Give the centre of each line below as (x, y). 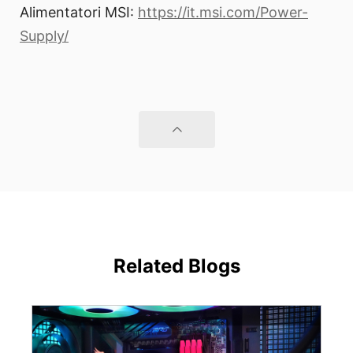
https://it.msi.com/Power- (223, 13)
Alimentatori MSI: (79, 13)
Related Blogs (176, 266)
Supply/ (44, 36)
